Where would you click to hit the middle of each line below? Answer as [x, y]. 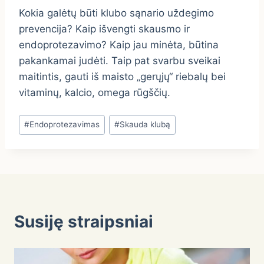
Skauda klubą [145, 125]
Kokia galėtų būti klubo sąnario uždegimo [116, 13]
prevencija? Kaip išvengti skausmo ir [104, 29]
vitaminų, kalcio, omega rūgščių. [95, 93]
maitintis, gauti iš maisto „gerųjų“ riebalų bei [122, 77]
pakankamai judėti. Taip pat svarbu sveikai [120, 61]
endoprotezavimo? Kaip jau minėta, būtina [119, 45]
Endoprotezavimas [65, 125]
